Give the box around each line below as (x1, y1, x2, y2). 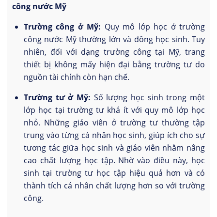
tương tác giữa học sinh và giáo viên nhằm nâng (24, 142, 205, 154)
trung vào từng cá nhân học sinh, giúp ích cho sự (24, 130, 205, 141)
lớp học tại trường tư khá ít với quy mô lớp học (24, 105, 205, 116)
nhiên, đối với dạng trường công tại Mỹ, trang (24, 46, 205, 58)
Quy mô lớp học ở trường (104, 21, 205, 32)
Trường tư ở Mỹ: (24, 92, 91, 103)
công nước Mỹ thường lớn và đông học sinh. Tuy (24, 34, 205, 45)
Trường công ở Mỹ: (24, 21, 105, 32)
